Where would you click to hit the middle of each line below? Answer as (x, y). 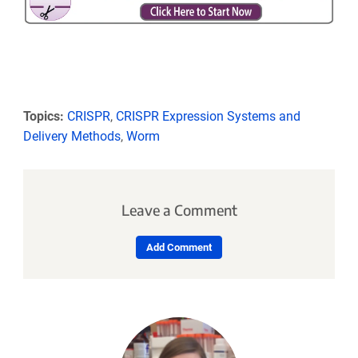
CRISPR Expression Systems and (208, 117)
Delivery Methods (72, 137)
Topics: (43, 117)
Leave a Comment (179, 210)
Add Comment (179, 248)
